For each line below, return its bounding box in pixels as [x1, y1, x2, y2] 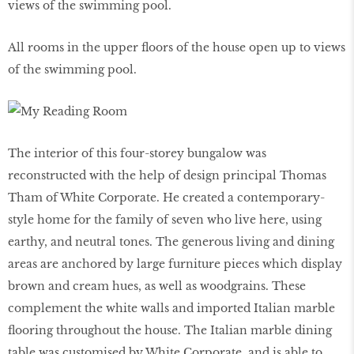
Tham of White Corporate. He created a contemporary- [8, 190, 325, 205]
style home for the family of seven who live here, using [8, 213, 322, 228]
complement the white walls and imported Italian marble [8, 301, 335, 316]
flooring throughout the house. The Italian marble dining [8, 323, 332, 338]
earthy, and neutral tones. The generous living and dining [8, 235, 334, 250]
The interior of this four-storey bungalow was [8, 146, 266, 161]
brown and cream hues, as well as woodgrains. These [8, 279, 306, 294]
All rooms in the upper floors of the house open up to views [8, 40, 345, 55]
